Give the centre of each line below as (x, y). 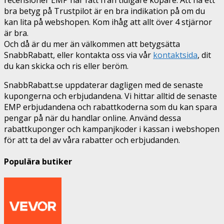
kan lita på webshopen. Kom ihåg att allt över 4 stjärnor (108, 22)
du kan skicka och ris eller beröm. (66, 66)
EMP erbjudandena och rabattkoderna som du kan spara (110, 107)
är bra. (16, 33)
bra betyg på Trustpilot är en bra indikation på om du (104, 11)
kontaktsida (175, 55)
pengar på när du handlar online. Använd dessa (92, 118)
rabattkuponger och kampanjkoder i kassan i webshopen (112, 129)
